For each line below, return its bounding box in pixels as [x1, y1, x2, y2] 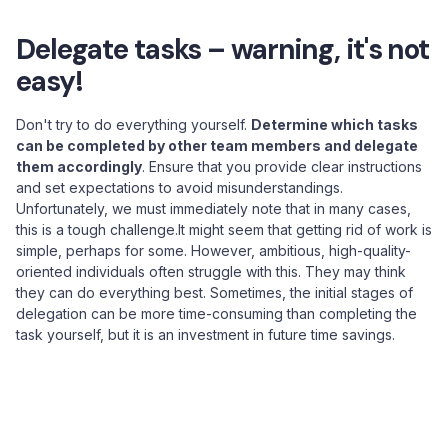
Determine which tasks [251, 116, 418, 133]
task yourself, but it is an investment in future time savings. [16, 326, 395, 343]
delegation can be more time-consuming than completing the [16, 305, 417, 322]
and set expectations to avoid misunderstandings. [16, 179, 343, 196]
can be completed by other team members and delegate [16, 137, 418, 154]
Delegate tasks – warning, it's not [16, 31, 429, 68]
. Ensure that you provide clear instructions [142, 158, 422, 175]
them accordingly [16, 158, 142, 175]
